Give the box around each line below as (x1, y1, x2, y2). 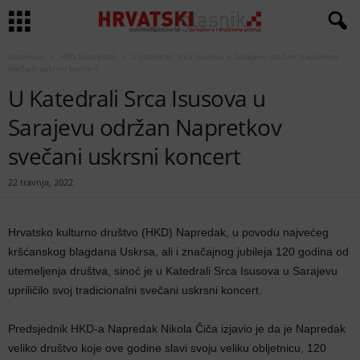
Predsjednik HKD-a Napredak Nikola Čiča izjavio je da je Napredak (8, 322, 346, 335)
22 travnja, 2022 (8, 176, 73, 188)
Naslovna (8, 51, 44, 62)
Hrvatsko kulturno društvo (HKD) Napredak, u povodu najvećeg (8, 226, 329, 239)
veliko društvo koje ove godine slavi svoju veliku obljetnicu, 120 (8, 342, 326, 354)
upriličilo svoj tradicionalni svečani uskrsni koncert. (8, 284, 262, 297)
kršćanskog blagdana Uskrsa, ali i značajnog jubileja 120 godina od (8, 245, 349, 258)
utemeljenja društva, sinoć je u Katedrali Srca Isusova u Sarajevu (8, 264, 337, 277)
